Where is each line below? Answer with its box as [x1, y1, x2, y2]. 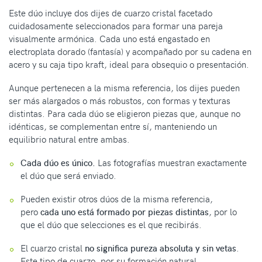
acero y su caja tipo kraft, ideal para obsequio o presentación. [9, 58, 249, 71]
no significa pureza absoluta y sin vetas [85, 242, 236, 254]
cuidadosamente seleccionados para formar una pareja [9, 20, 223, 32]
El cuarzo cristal [20, 242, 85, 254]
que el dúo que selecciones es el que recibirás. [20, 219, 202, 231]
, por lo [209, 206, 237, 218]
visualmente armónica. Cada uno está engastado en [9, 33, 210, 45]
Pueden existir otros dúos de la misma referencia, [20, 193, 213, 205]
